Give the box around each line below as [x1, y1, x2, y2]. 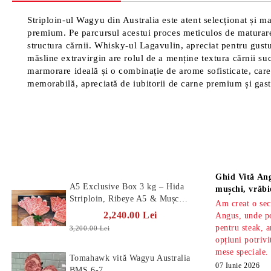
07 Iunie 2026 [215, 261, 260, 270]
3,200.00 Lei [69, 224, 110, 232]
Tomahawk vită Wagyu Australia [69, 253, 191, 263]
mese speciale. [215, 247, 269, 256]
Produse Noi [12, 151, 77, 165]
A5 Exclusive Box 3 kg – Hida [69, 182, 184, 191]
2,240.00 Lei [103, 210, 157, 220]
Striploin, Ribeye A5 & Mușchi [69, 194, 187, 203]
